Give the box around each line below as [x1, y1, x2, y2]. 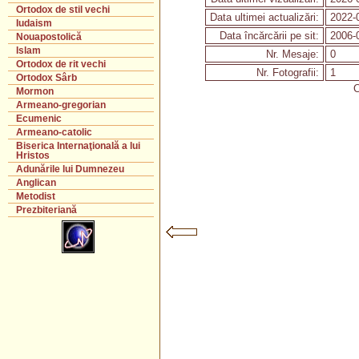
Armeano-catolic [16, 127, 92, 137]
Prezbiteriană [16, 205, 77, 215]
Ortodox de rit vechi [16, 59, 106, 69]
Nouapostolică [16, 32, 82, 42]
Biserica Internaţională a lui [16, 141, 140, 151]
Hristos [16, 151, 50, 160]
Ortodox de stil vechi [16, 5, 110, 14]
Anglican [16, 178, 56, 188]
